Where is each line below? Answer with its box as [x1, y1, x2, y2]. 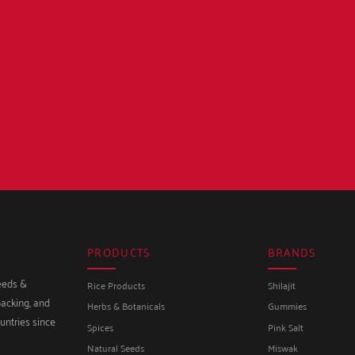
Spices [87, 318, 114, 335]
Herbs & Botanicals [87, 297, 166, 315]
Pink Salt [267, 318, 303, 335]
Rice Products [87, 276, 146, 293]
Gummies [267, 297, 307, 315]
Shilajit [267, 276, 296, 293]
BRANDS [267, 242, 317, 262]
